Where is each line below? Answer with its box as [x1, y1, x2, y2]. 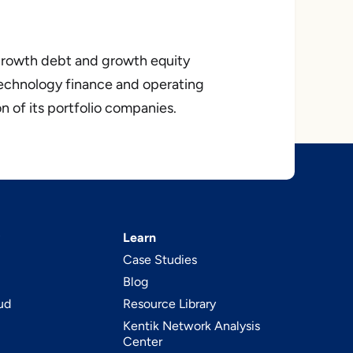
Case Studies [123, 252, 198, 267]
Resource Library [123, 296, 217, 311]
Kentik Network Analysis [123, 318, 261, 333]
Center [123, 334, 163, 349]
